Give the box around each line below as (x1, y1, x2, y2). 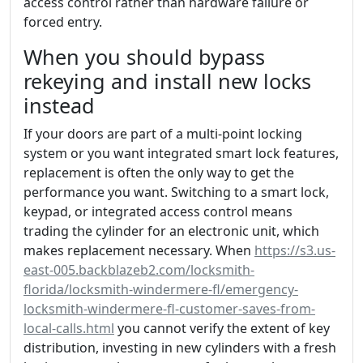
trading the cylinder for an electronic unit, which (23, 221, 319, 240)
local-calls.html (23, 318, 114, 337)
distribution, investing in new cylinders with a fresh (23, 338, 336, 357)
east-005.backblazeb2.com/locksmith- (23, 260, 254, 279)
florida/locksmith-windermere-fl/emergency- (23, 280, 298, 298)
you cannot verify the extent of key (114, 318, 330, 337)
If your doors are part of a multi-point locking (23, 124, 302, 143)
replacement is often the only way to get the (23, 163, 294, 181)
